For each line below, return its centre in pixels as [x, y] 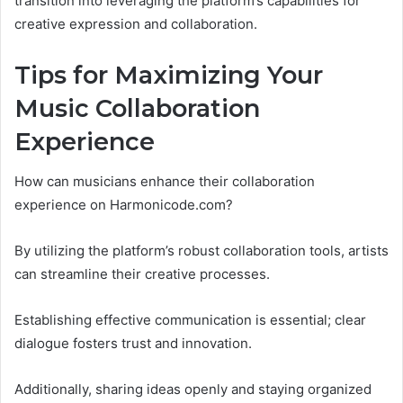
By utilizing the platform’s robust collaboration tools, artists [201, 251]
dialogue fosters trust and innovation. [133, 344]
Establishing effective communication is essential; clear [190, 320]
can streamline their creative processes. [142, 274]
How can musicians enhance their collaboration [165, 182]
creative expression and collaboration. [136, 23]
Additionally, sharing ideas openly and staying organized [193, 390]
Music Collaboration [137, 108]
